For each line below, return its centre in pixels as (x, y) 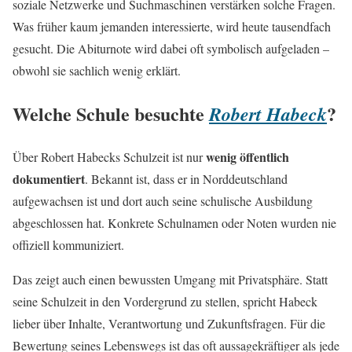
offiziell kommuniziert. (68, 245)
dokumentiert (49, 179)
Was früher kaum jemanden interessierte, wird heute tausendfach (172, 27)
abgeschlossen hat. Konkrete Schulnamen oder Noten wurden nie (174, 223)
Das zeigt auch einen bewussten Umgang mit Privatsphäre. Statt (170, 280)
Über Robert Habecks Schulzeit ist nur (109, 157)
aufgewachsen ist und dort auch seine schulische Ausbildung (163, 201)
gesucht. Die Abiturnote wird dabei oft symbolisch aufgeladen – (171, 49)
